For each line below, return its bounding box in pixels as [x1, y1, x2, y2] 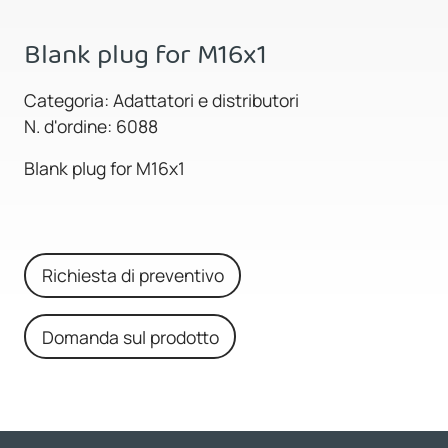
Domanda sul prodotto [41, 324, 219, 349]
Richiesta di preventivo [41, 263, 224, 288]
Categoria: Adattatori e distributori [24, 87, 299, 112]
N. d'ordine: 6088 [24, 113, 158, 138]
